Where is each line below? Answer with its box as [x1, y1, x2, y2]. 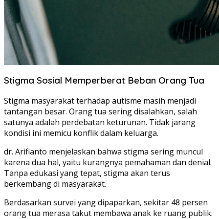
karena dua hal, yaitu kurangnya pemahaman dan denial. [4, 156, 212, 168]
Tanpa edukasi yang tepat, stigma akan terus [4, 167, 170, 178]
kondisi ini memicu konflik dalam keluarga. [4, 127, 158, 138]
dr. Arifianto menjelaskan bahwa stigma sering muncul [4, 146, 203, 157]
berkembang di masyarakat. [4, 178, 106, 189]
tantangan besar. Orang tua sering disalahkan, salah [4, 106, 197, 117]
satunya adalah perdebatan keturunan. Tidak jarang [4, 116, 196, 128]
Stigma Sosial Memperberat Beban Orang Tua [4, 74, 204, 87]
